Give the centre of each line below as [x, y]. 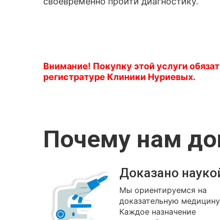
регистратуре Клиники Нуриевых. [119, 77]
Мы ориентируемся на [163, 190]
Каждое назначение [158, 212]
